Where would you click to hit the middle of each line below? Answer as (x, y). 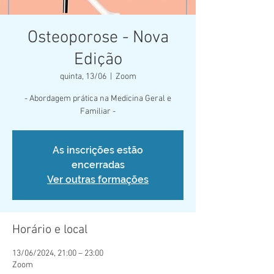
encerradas (98, 165)
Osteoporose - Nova (98, 38)
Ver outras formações (98, 179)
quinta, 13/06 (83, 76)
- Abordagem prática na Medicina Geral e (98, 98)
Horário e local (50, 230)
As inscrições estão (98, 150)
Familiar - (98, 111)
